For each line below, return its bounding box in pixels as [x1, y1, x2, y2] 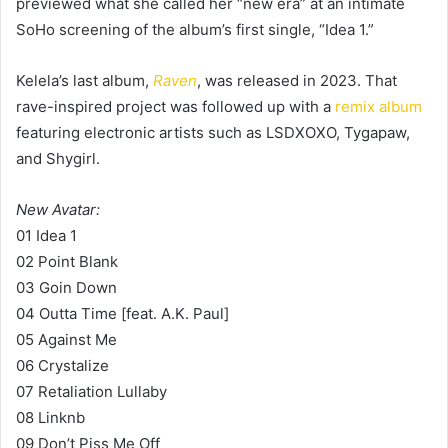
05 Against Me [16, 329, 117, 349]
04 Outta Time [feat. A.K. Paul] [16, 303, 229, 323]
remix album [335, 96, 422, 116]
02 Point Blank [16, 251, 118, 271]
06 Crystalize [16, 355, 109, 375]
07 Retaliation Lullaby [16, 381, 167, 401]
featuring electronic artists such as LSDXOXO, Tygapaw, [16, 122, 410, 142]
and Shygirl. [16, 148, 100, 168]
